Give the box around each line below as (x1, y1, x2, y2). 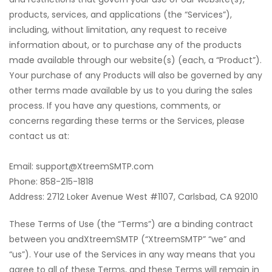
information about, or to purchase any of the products (9, 39, 242, 51)
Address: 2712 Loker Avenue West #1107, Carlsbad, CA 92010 (9, 191, 258, 203)
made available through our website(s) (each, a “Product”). (9, 54, 262, 66)
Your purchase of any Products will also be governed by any (9, 69, 262, 81)
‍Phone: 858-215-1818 (9, 175, 93, 188)
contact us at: (9, 130, 69, 142)
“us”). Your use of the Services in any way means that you (9, 248, 255, 260)
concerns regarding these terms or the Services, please (9, 115, 245, 127)
